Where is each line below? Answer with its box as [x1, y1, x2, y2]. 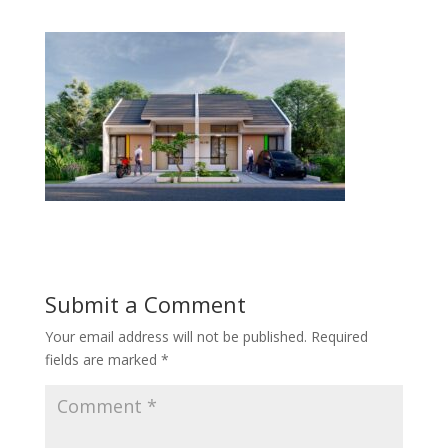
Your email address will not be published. [44, 326, 307, 346]
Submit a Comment [44, 288, 246, 319]
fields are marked [44, 349, 161, 369]
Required [310, 326, 368, 346]
